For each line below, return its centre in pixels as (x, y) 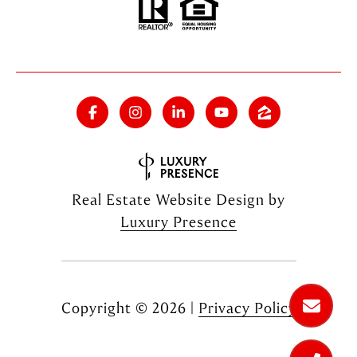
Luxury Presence (178, 222)
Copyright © (104, 308)
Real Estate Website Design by (178, 199)
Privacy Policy (247, 308)
